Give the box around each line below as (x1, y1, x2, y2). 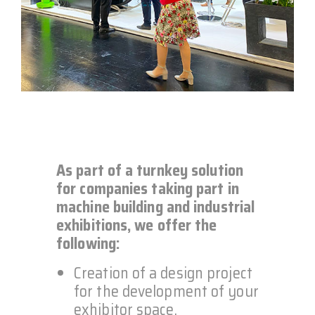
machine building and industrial (56, 194, 255, 219)
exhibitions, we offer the (56, 212, 217, 238)
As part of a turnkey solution (56, 157, 243, 183)
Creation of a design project (74, 260, 252, 285)
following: (56, 231, 120, 256)
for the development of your (74, 278, 259, 304)
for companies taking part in (56, 176, 239, 201)
